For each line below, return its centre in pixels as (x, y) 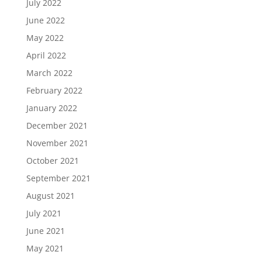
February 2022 (54, 90)
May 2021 (45, 248)
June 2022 (45, 20)
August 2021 (50, 195)
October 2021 (52, 160)
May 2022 (45, 37)
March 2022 (49, 73)
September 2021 (58, 178)
